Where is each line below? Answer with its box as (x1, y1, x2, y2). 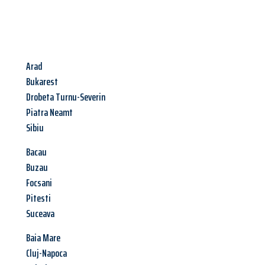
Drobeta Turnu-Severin (26, 89, 105, 106)
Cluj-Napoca (26, 245, 67, 262)
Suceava (26, 205, 54, 222)
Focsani (26, 174, 52, 192)
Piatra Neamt (26, 104, 73, 121)
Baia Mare (26, 230, 60, 247)
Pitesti (26, 190, 51, 207)
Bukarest (26, 73, 58, 91)
